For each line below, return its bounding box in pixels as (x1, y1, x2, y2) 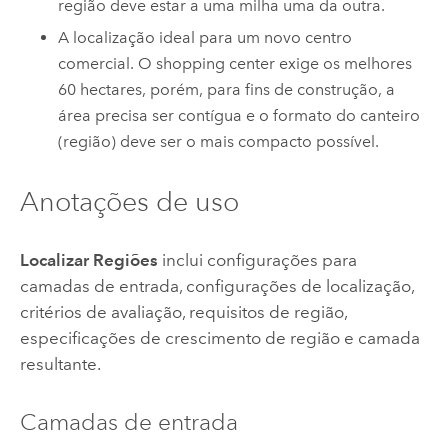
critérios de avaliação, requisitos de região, (19, 302, 347, 323)
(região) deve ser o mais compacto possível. (58, 132, 380, 152)
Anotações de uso (19, 184, 239, 218)
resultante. (19, 354, 101, 375)
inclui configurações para (157, 250, 357, 271)
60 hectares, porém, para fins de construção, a (58, 80, 396, 100)
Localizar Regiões (19, 250, 158, 271)
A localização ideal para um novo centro (58, 28, 353, 48)
